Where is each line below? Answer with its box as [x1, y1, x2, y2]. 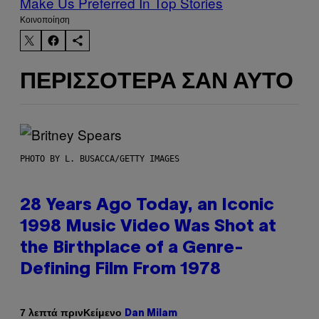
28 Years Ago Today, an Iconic [20, 197, 274, 214]
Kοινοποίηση [20, 14, 70, 25]
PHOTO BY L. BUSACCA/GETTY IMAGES [20, 153, 179, 164]
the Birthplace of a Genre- [20, 240, 244, 256]
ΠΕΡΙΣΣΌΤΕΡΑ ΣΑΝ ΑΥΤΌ [20, 72, 293, 93]
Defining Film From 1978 [20, 261, 221, 278]
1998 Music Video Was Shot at [20, 219, 276, 235]
